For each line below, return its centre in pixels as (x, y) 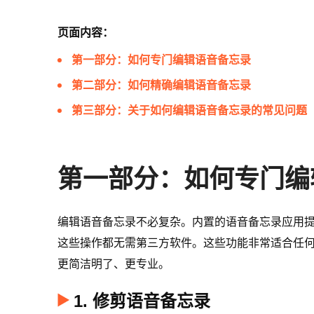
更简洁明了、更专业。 (114, 264)
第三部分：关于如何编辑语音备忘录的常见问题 (189, 110)
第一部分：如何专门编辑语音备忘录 (161, 60)
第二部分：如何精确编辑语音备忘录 (161, 85)
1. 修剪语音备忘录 (142, 301)
